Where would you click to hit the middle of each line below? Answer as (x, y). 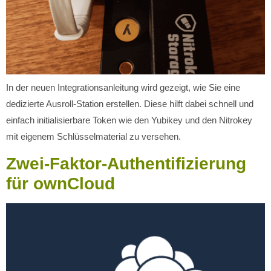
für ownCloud (60, 183)
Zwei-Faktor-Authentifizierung (126, 163)
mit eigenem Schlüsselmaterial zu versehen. (93, 137)
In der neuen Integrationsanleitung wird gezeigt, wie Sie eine (123, 88)
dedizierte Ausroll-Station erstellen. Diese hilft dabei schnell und (130, 104)
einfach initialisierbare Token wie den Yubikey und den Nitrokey (129, 120)
